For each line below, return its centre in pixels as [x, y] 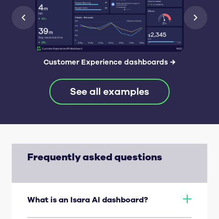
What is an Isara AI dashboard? [88, 200]
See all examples [109, 91]
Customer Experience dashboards [106, 62]
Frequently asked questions [95, 157]
